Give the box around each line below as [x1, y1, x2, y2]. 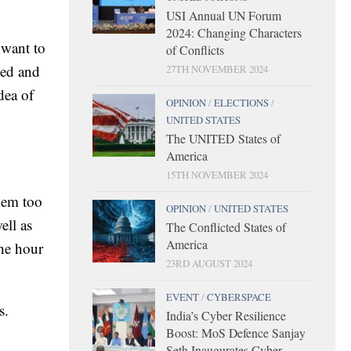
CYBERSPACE [207, 289, 271, 304]
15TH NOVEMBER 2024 [166, 167, 268, 182]
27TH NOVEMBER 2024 [166, 61, 268, 76]
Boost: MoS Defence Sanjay [166, 324, 306, 341]
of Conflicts [166, 41, 224, 58]
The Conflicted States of [166, 218, 286, 235]
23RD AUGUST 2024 [166, 255, 252, 270]
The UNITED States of [166, 129, 280, 147]
